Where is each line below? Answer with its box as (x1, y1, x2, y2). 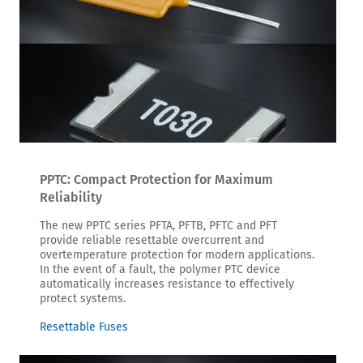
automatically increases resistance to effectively (40, 277, 294, 291)
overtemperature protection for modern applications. (40, 248, 314, 262)
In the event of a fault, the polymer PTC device (40, 263, 280, 276)
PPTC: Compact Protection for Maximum (40, 172, 273, 187)
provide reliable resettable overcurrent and (40, 233, 264, 247)
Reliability (40, 190, 102, 205)
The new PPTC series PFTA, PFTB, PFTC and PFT (40, 219, 277, 233)
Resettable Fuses (40, 320, 128, 334)
